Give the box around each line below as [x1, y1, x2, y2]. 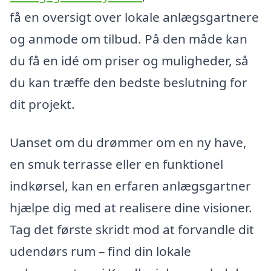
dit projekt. [10, 95, 75, 113]
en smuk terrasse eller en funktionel [10, 155, 223, 173]
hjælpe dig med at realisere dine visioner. [10, 199, 252, 217]
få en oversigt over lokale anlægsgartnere [10, 8, 259, 25]
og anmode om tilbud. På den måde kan [10, 30, 247, 47]
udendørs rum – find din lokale [10, 243, 191, 260]
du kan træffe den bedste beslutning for [10, 73, 247, 91]
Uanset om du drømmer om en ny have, [10, 134, 247, 151]
